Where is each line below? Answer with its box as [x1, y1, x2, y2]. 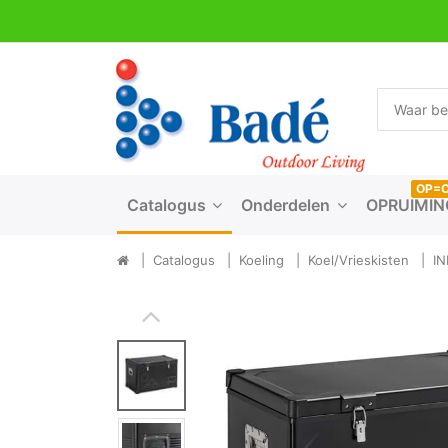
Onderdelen [241, 195, 331, 215]
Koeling [239, 252, 284, 268]
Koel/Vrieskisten [308, 252, 409, 268]
